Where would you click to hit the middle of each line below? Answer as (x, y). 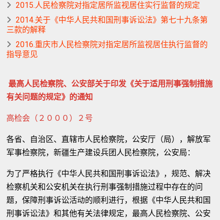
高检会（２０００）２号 (50, 118)
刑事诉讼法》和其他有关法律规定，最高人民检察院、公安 (109, 213)
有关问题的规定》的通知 (50, 97)
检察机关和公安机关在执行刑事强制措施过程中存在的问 (105, 187)
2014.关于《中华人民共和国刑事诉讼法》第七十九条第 (112, 20)
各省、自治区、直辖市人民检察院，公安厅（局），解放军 (109, 139)
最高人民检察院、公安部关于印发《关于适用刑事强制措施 (111, 84)
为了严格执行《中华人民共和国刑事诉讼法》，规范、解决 (109, 174)
